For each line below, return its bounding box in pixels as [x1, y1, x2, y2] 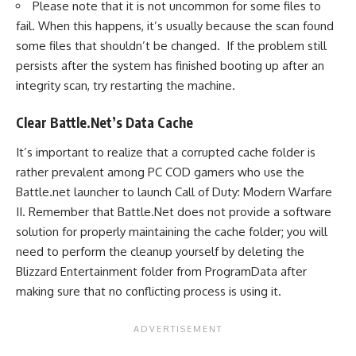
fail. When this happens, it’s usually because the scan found [16, 18, 334, 33]
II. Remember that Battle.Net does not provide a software [16, 204, 331, 219]
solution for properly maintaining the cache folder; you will [16, 224, 327, 239]
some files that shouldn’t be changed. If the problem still [16, 38, 327, 53]
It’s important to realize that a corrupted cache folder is [16, 145, 315, 160]
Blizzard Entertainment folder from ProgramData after [16, 264, 307, 279]
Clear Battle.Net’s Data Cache [16, 113, 193, 131]
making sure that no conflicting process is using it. [16, 284, 281, 299]
